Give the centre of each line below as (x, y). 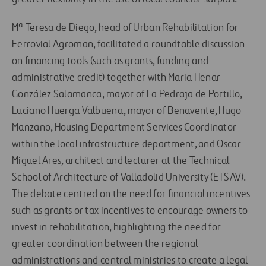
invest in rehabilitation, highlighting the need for (117, 228)
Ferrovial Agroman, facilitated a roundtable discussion (129, 45)
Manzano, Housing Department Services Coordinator (124, 128)
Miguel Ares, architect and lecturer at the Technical (121, 161)
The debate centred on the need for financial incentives (131, 194)
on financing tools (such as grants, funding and (110, 61)
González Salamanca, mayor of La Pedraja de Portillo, (127, 95)
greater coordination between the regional (105, 244)
